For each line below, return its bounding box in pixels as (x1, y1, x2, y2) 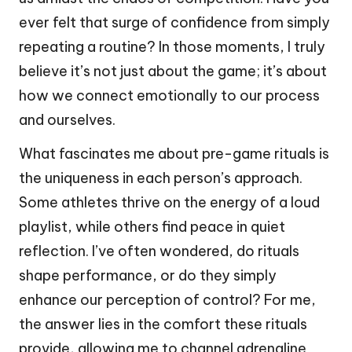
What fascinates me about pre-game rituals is (19, 145, 329, 163)
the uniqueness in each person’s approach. (19, 169, 302, 188)
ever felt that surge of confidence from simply (19, 13, 330, 32)
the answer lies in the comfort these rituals (19, 315, 307, 334)
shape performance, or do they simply (19, 266, 277, 285)
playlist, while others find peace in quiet (19, 218, 285, 236)
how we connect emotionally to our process (19, 86, 320, 105)
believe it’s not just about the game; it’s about (19, 62, 327, 81)
